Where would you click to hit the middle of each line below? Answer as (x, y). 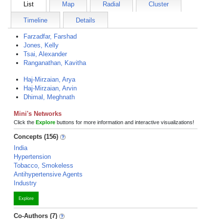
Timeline (35, 20)
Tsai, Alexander (45, 54)
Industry (25, 183)
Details (86, 20)
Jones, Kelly (41, 45)
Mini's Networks (38, 114)
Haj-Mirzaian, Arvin (50, 88)
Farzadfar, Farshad (50, 36)
